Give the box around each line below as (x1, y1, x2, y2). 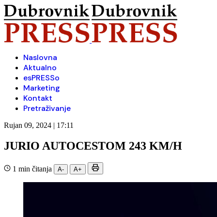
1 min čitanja (11, 164, 54, 173)
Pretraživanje (23, 103, 71, 113)
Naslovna (23, 52, 57, 62)
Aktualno (23, 62, 57, 73)
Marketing (23, 83, 60, 93)
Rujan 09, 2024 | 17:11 (4, 121, 74, 129)
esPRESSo (23, 73, 60, 83)
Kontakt (23, 93, 52, 103)
